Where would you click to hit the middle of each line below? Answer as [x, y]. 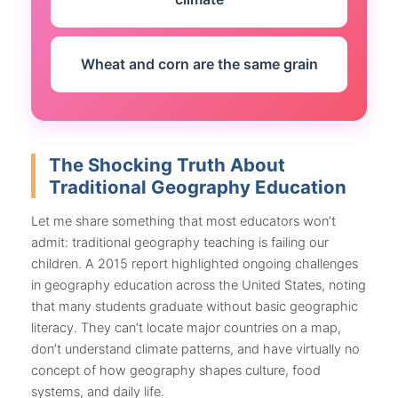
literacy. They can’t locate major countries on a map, [186, 328]
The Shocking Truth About [167, 164]
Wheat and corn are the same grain [199, 64]
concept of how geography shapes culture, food [176, 371]
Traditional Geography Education [198, 187]
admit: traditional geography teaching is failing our [180, 243]
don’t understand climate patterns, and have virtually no [195, 350]
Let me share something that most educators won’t [183, 222]
